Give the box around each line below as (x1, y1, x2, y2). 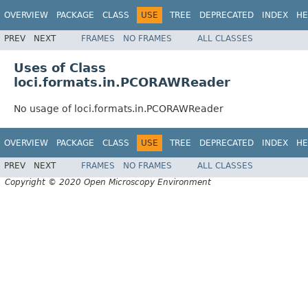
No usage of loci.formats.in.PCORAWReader (14, 102, 223, 114)
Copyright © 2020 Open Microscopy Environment (5, 177, 211, 188)
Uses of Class (14, 60, 106, 75)
